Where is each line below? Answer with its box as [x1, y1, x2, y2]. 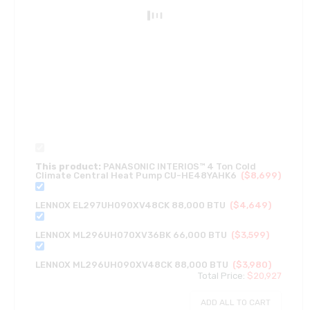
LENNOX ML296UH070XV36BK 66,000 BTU [35, 229, 227, 240]
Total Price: [198, 270, 248, 281]
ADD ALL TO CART [201, 297, 271, 307]
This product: [35, 161, 103, 172]
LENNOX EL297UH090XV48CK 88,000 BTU [35, 200, 226, 210]
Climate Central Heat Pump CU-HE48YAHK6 [35, 170, 237, 181]
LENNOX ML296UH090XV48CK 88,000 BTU [35, 259, 228, 270]
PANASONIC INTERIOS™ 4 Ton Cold [103, 161, 256, 172]
